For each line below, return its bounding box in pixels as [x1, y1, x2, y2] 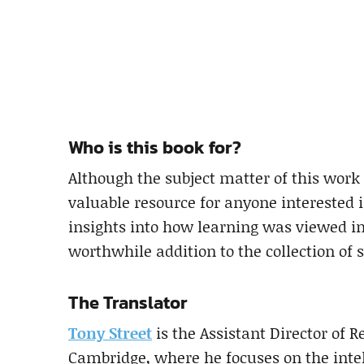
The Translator [68, 289, 188, 317]
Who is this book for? [68, 134, 241, 162]
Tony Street [68, 322, 152, 344]
